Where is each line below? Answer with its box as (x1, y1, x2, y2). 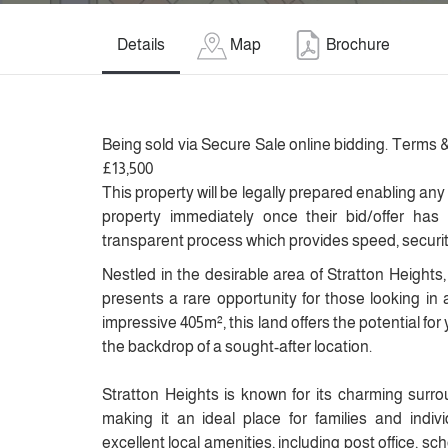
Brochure (326, 36, 390, 53)
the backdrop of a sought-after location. (102, 338, 372, 355)
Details (117, 36, 165, 53)
